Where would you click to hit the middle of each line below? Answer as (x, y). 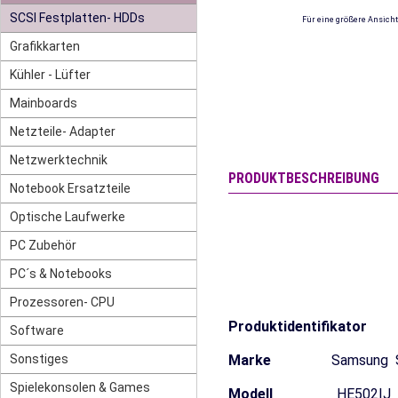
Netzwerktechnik (59, 160)
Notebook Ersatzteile (70, 188)
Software (37, 330)
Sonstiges (39, 359)
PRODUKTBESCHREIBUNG (304, 178)
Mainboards (44, 103)
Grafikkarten (45, 46)
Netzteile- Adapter (63, 131)
